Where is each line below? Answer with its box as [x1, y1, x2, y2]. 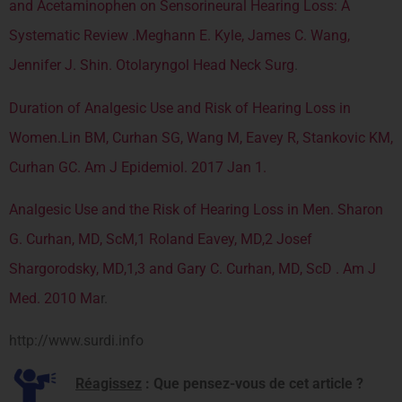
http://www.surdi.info [9, 332, 144, 350]
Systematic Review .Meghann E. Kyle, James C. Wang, [9, 27, 350, 45]
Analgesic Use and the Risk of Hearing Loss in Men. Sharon [9, 201, 383, 219]
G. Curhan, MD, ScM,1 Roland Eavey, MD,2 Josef [9, 231, 312, 249]
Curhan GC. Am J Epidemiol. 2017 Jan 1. [9, 158, 267, 176]
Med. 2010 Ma [9, 290, 100, 308]
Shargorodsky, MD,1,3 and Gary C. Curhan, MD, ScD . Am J [9, 260, 376, 278]
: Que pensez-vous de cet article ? [142, 374, 363, 392]
